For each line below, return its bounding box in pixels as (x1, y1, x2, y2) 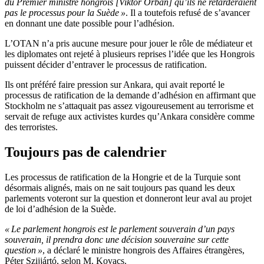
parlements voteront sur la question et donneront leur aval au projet (5, 193, 252, 204)
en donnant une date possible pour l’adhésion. (5, 18, 174, 29)
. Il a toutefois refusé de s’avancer (126, 8, 250, 18)
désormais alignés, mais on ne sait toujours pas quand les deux (5, 183, 235, 193)
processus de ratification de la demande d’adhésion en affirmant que (5, 90, 256, 101)
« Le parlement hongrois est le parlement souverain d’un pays (5, 224, 235, 235)
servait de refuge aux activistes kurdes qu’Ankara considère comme (5, 111, 255, 122)
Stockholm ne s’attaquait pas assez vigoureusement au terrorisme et (5, 101, 253, 111)
